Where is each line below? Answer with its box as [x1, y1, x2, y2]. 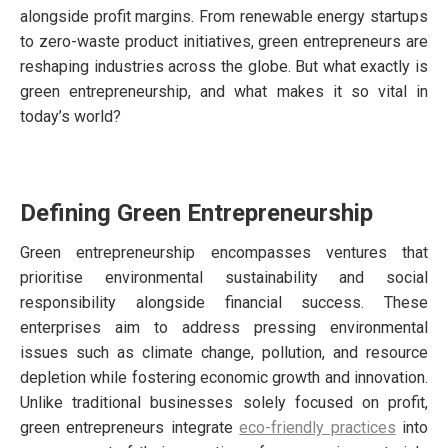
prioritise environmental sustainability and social [20, 267, 428, 287]
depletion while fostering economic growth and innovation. [20, 367, 428, 387]
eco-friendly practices [239, 417, 396, 437]
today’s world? [20, 106, 121, 126]
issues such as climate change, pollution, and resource [20, 342, 428, 362]
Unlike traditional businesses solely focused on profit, [20, 392, 428, 412]
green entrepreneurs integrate [20, 417, 240, 437]
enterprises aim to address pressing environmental [20, 317, 428, 337]
